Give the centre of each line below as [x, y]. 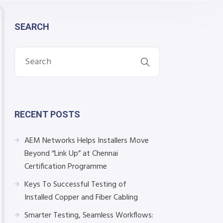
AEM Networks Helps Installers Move [87, 141]
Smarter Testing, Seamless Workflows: [89, 216]
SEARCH [32, 27]
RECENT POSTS [47, 114]
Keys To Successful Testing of [75, 185]
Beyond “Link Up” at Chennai [71, 154]
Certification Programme [66, 167]
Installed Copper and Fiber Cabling [81, 198]
